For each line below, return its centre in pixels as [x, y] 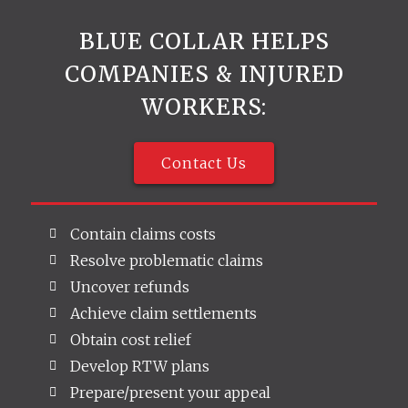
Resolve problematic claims [166, 260]
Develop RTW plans [139, 366]
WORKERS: [204, 107]
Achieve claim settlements [163, 313]
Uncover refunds [129, 286]
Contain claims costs [143, 234]
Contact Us [204, 163]
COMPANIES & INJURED [204, 74]
